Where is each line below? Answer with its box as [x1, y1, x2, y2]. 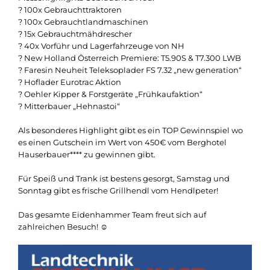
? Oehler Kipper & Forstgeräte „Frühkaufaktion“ [18, 89, 202, 99]
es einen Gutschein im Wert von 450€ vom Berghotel [18, 137, 227, 147]
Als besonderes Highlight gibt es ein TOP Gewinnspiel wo [18, 125, 243, 135]
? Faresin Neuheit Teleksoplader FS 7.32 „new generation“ [18, 64, 242, 75]
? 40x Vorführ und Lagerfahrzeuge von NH [18, 40, 184, 51]
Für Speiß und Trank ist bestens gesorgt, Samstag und [18, 173, 230, 183]
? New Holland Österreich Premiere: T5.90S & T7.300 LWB [18, 52, 241, 63]
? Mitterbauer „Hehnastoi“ [18, 101, 120, 111]
